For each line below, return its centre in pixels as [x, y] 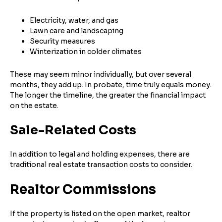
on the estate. [34, 105]
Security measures [62, 41]
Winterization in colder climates [86, 51]
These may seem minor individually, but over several [101, 74]
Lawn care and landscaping [77, 30]
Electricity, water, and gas [74, 20]
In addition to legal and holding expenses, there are [100, 154]
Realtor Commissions [83, 189]
